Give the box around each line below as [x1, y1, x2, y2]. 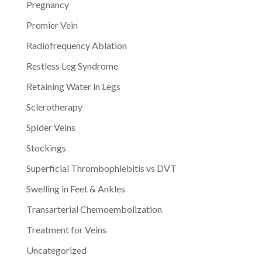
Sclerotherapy [26, 101, 82, 112]
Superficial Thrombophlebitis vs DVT [26, 162, 177, 174]
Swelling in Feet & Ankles [26, 182, 125, 194]
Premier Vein [26, 19, 78, 30]
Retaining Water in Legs [26, 80, 120, 92]
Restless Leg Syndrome [26, 60, 118, 71]
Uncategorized [26, 244, 87, 256]
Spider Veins [26, 121, 75, 133]
